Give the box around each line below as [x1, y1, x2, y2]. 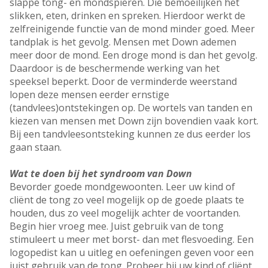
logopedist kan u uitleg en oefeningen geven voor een [10, 246, 254, 260]
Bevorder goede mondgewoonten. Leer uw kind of [10, 180, 235, 194]
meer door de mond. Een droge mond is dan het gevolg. [10, 48, 257, 62]
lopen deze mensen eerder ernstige [10, 88, 169, 102]
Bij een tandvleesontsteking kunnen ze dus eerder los [10, 127, 251, 141]
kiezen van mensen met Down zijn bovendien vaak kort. [10, 114, 258, 128]
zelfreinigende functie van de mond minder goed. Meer [10, 22, 255, 36]
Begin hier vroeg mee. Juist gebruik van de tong [10, 220, 224, 233]
